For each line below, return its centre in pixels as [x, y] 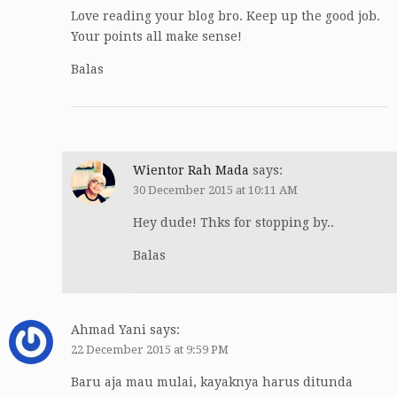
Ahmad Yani [109, 330]
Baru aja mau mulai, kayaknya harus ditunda [212, 382]
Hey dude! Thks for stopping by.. [234, 223]
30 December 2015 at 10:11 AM [215, 191]
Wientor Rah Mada [191, 171]
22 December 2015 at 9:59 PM [150, 350]
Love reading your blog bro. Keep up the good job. [226, 16]
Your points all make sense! [156, 37]
